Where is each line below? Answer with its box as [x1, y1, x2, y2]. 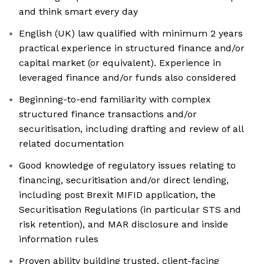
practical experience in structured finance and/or [19, 42, 245, 54]
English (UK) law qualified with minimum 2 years [19, 28, 243, 39]
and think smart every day [19, 6, 138, 18]
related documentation [19, 138, 124, 150]
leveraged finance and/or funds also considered [19, 72, 236, 84]
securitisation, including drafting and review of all [19, 123, 244, 135]
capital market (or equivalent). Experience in [19, 57, 221, 69]
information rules [19, 233, 98, 245]
